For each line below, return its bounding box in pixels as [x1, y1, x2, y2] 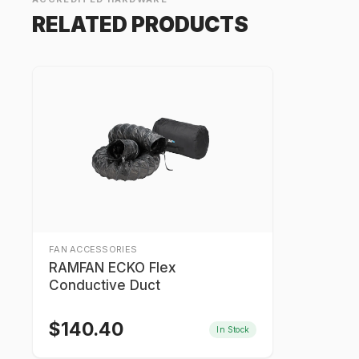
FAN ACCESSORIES [49, 244, 138, 255]
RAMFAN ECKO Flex [49, 260, 176, 276]
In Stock [216, 324, 249, 334]
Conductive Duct [49, 277, 160, 293]
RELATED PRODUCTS [32, 12, 248, 37]
